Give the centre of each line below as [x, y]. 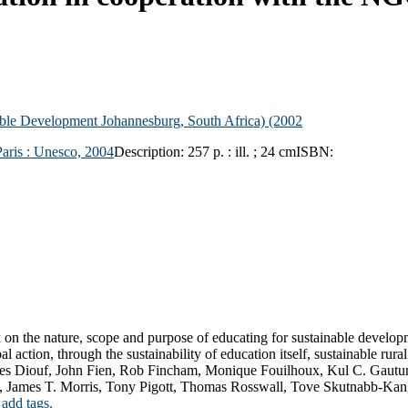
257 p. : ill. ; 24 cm [242, 151]
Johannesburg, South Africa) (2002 [200, 120]
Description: [151, 151]
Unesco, [59, 151]
